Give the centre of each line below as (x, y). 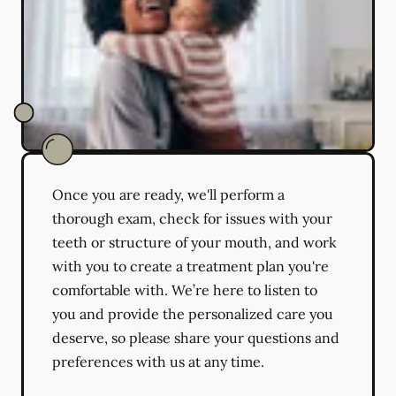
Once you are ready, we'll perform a (168, 194)
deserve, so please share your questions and (196, 337)
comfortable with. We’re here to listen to (185, 289)
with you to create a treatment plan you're (190, 266)
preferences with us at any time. (158, 361)
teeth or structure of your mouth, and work (194, 242)
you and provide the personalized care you (193, 313)
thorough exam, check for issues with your (192, 218)
